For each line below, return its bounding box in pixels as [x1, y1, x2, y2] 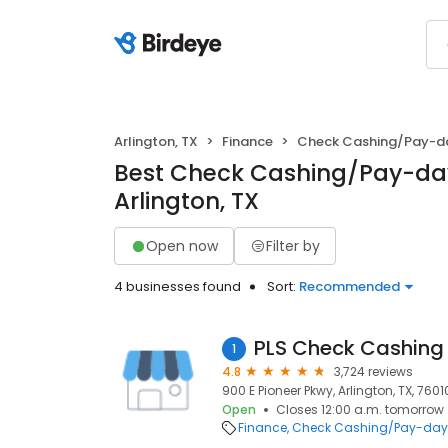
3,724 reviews [334, 363, 413, 380]
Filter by [266, 235, 320, 256]
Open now [146, 235, 218, 256]
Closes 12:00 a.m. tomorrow [276, 401, 444, 418]
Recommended [299, 277, 400, 296]
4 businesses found [114, 277, 241, 296]
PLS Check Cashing [254, 334, 444, 362]
